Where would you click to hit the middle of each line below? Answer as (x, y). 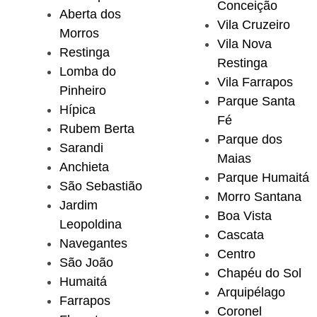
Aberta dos (90, 14)
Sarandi (81, 148)
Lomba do (88, 71)
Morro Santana (259, 196)
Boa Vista (244, 215)
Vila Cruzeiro (254, 24)
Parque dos (250, 139)
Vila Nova (244, 44)
